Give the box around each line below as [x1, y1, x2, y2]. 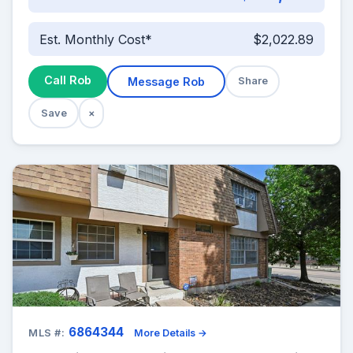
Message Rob [128, 75, 205, 89]
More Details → [134, 327, 208, 340]
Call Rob [44, 73, 91, 87]
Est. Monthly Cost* [39, 31, 152, 47]
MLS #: [28, 327, 65, 340]
